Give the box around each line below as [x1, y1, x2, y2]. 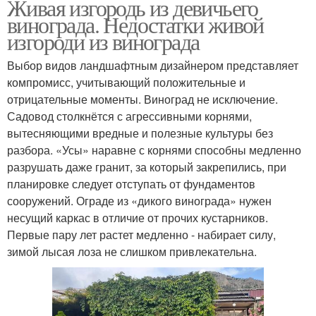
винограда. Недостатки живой [7, 9, 264, 40]
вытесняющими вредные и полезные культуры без [7, 125, 273, 142]
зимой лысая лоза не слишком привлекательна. [7, 243, 257, 260]
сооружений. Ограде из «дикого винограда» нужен [7, 193, 272, 209]
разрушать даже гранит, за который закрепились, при [7, 159, 286, 176]
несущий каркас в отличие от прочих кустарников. [7, 209, 268, 226]
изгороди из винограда [7, 26, 200, 57]
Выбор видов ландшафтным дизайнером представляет [7, 57, 298, 74]
